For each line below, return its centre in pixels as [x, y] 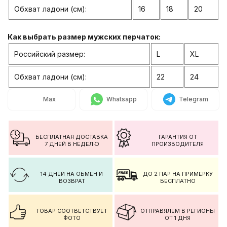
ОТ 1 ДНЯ [178, 218]
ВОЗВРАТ [72, 181]
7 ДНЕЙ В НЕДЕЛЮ [72, 144]
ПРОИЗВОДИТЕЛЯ [178, 144]
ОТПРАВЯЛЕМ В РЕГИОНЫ [178, 211]
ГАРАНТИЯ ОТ [178, 137]
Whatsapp [121, 99]
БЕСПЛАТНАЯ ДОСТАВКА [72, 137]
